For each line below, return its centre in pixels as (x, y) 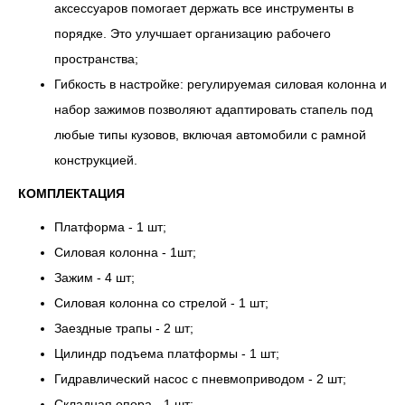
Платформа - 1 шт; (110, 227)
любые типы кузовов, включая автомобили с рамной (210, 135)
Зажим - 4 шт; (94, 278)
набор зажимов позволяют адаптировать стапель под (213, 109)
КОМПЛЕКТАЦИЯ (71, 193)
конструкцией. (96, 160)
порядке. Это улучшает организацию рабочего (193, 33)
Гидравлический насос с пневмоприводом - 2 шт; (200, 379)
